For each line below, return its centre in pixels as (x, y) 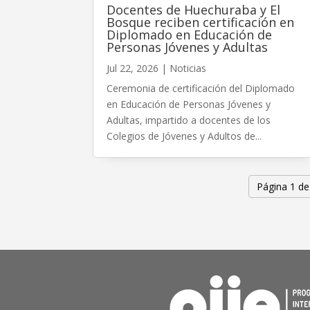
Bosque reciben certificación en (201, 22)
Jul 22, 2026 (133, 68)
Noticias (188, 68)
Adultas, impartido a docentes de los (189, 120)
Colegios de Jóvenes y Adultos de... (184, 136)
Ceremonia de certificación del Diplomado (201, 88)
